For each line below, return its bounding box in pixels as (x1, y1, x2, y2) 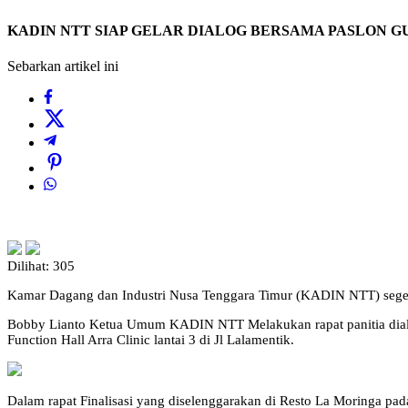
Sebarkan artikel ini (7, 58, 118, 75)
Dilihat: (7, 259, 49, 274)
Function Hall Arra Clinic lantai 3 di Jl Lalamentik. (7, 332, 294, 348)
